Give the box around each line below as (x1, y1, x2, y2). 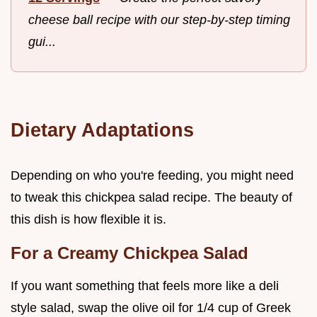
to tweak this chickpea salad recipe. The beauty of (11, 190, 292, 204)
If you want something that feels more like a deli (11, 278, 279, 293)
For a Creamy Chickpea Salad (11, 243, 248, 263)
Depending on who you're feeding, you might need (11, 168, 294, 183)
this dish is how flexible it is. (11, 212, 166, 226)
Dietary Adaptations (11, 118, 194, 141)
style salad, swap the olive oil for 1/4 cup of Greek (11, 300, 291, 315)
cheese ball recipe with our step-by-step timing (28, 12, 290, 27)
